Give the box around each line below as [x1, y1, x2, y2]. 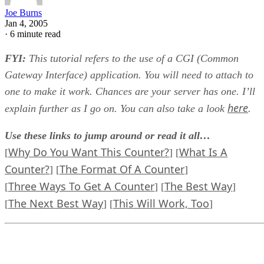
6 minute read [10, 29, 61, 39]
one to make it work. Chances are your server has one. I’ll [5, 85, 255, 98]
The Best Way [164, 179, 232, 194]
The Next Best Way [8, 196, 103, 211]
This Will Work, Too [113, 196, 209, 211]
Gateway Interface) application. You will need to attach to [5, 69, 253, 81]
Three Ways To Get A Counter [8, 179, 154, 194]
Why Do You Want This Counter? [8, 145, 169, 160]
